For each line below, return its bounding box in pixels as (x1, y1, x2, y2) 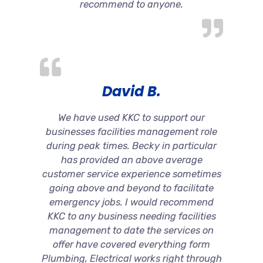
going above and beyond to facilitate (49, 182, 214, 194)
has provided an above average (60, 154, 203, 166)
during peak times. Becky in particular (46, 140, 217, 151)
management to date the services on (49, 224, 214, 236)
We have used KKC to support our (58, 112, 205, 123)
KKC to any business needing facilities (47, 210, 216, 222)
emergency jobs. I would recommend (49, 196, 214, 208)
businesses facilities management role (46, 126, 217, 137)
